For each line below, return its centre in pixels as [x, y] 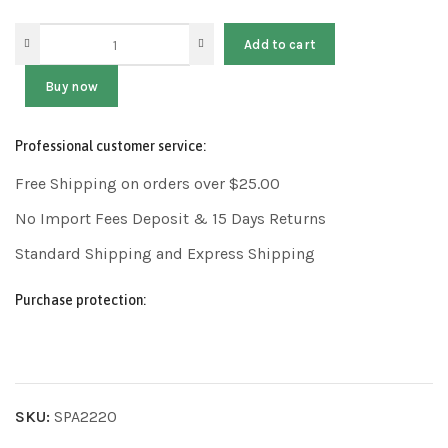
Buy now [72, 86]
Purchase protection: [80, 300]
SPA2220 [85, 416]
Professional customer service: [110, 146]
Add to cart [280, 44]
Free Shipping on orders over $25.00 [147, 184]
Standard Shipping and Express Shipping [165, 254]
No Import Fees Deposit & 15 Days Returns [170, 219]
